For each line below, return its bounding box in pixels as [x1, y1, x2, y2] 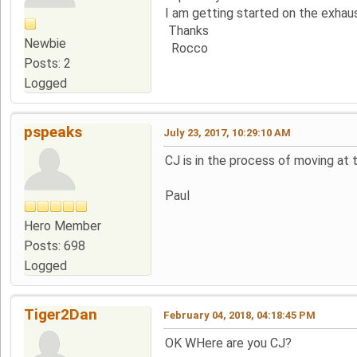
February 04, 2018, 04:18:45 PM [163, 308, 316, 321]
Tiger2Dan [24, 304, 97, 324]
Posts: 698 [24, 237, 85, 253]
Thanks [165, 22, 209, 38]
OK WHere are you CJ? [165, 335, 292, 351]
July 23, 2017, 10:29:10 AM [163, 126, 291, 139]
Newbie [24, 35, 66, 51]
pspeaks [24, 122, 82, 141]
